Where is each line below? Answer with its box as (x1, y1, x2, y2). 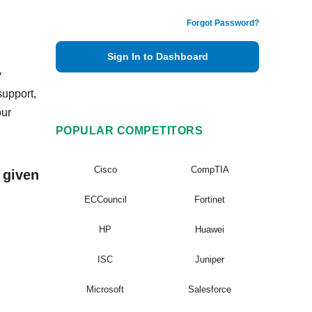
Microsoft (86, 284, 124, 295)
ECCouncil (84, 194, 127, 205)
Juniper (195, 254, 224, 265)
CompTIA (190, 164, 229, 175)
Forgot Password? (187, 18, 259, 28)
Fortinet (194, 194, 225, 205)
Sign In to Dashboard (107, 51, 208, 62)
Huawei (195, 224, 224, 235)
